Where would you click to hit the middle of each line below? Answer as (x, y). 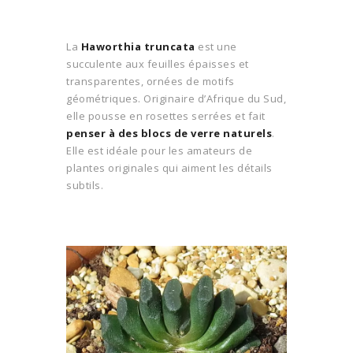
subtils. (85, 185)
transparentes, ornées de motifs (150, 81)
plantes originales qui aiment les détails (169, 167)
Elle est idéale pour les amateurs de (159, 150)
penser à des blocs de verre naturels (169, 133)
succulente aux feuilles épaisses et (158, 63)
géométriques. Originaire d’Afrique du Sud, (176, 98)
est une (216, 46)
